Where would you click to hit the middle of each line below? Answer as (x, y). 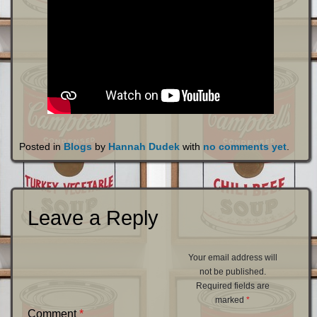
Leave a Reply (93, 218)
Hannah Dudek (144, 147)
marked (231, 300)
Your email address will (232, 257)
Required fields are (232, 286)
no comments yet (244, 147)
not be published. (232, 271)
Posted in (41, 147)
